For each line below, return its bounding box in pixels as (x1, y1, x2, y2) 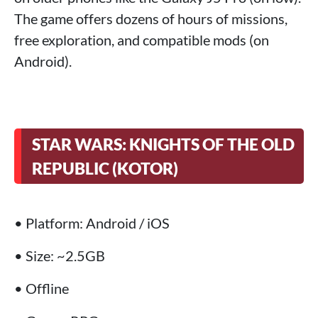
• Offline (14, 279, 69, 297)
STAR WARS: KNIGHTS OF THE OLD (32, 133, 295, 154)
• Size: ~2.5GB (14, 246, 105, 264)
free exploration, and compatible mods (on (14, 31, 269, 48)
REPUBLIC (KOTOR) (32, 158, 178, 178)
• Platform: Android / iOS (14, 214, 170, 231)
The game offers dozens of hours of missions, (14, 9, 287, 27)
